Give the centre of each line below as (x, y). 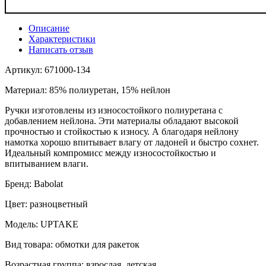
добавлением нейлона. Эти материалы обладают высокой (122, 121)
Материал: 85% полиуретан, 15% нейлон (88, 90)
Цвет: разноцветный (46, 204)
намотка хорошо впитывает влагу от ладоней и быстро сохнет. (132, 142)
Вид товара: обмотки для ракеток (72, 245)
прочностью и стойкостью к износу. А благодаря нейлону (122, 132)
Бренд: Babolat (34, 184)
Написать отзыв (61, 50)
